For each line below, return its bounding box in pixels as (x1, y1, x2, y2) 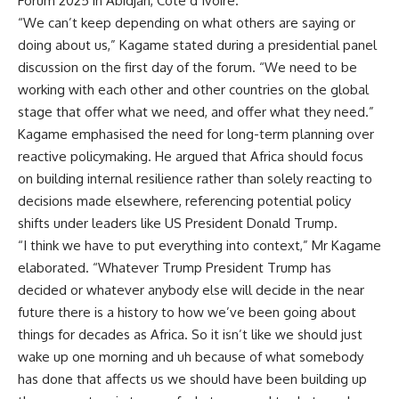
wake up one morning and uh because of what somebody (18, 347, 363, 365)
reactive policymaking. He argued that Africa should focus (18, 147, 363, 165)
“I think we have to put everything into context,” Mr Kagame (18, 236, 381, 254)
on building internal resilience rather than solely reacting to (18, 169, 372, 187)
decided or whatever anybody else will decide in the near (18, 281, 364, 298)
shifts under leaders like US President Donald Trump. (18, 214, 338, 232)
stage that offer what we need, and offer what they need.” (18, 102, 374, 120)
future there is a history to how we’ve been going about (18, 303, 356, 321)
